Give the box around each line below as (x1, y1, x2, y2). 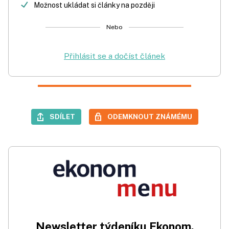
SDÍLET (49, 112, 75, 121)
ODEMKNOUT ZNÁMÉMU (107, 112, 192, 121)
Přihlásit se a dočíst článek (64, 51, 165, 61)
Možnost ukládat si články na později (34, 1, 155, 9)
